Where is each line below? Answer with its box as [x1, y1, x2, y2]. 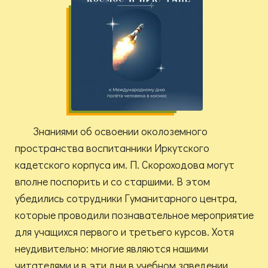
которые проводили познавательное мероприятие [15, 208, 254, 223]
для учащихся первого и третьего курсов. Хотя [15, 224, 234, 239]
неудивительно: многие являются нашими [15, 241, 208, 256]
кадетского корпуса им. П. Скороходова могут [15, 157, 234, 172]
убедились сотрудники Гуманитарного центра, [15, 191, 237, 206]
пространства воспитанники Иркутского [15, 141, 209, 156]
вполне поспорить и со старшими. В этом [15, 174, 210, 189]
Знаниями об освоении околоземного [33, 124, 208, 139]
